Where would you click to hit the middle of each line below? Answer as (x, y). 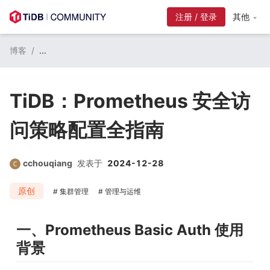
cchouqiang (48, 163)
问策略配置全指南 (87, 130)
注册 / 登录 (196, 17)
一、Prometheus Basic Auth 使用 (130, 230)
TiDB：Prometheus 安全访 (130, 101)
